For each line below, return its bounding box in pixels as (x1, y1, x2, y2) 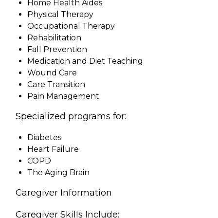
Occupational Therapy (27, 21, 115, 31)
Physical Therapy (27, 10, 93, 19)
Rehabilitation (27, 33, 81, 43)
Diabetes (27, 133, 61, 143)
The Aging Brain (27, 168, 90, 178)
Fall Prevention (27, 45, 87, 54)
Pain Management (27, 91, 99, 101)
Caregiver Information (16, 187, 112, 199)
